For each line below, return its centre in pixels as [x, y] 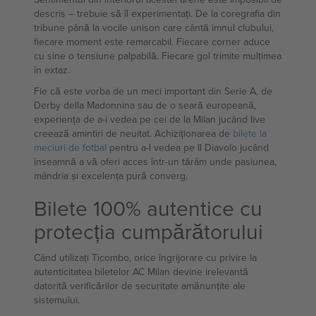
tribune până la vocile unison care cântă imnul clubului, [154, 28]
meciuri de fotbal [70, 147]
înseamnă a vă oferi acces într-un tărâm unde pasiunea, [155, 162]
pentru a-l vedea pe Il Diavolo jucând [188, 147]
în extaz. [52, 70]
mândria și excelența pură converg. [111, 176]
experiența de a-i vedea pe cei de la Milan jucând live [150, 119]
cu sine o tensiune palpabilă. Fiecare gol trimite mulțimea [158, 56]
